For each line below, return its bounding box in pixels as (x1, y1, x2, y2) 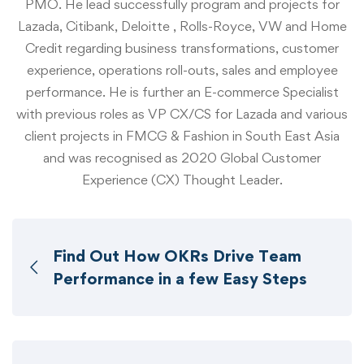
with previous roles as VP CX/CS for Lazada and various (16, 105, 348, 122)
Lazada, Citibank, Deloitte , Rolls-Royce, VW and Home (17, 17, 347, 34)
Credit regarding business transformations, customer (25, 39, 339, 56)
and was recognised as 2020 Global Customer (43, 149, 321, 166)
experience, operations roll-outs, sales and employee (26, 61, 338, 78)
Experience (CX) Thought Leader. (81, 171, 283, 188)
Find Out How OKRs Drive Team (53, 245, 301, 266)
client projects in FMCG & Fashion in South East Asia (24, 127, 340, 144)
